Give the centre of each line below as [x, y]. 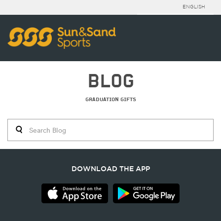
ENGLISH [194, 7]
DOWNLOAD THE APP [110, 169]
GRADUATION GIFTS [110, 99]
